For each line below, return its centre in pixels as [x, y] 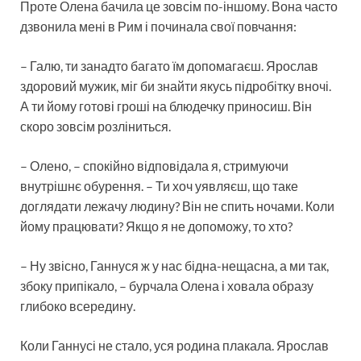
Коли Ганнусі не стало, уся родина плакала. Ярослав [174, 345]
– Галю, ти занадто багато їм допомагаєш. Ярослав [169, 65]
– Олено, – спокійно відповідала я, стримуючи [154, 165]
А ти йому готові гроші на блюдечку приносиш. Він [166, 106]
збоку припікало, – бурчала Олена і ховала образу [167, 285]
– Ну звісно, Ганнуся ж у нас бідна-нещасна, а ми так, [174, 265]
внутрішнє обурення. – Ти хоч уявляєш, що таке [159, 185]
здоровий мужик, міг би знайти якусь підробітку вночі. [176, 85]
